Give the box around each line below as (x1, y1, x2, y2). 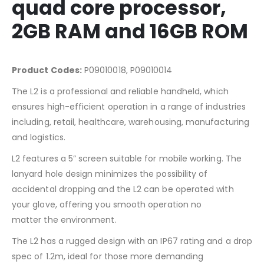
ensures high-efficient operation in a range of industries (12, 101, 246, 113)
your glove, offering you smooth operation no (12, 199, 202, 210)
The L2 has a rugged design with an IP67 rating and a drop (12, 235, 252, 247)
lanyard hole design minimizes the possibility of (12, 168, 208, 180)
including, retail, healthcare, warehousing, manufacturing (12, 116, 249, 128)
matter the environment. (12, 214, 117, 226)
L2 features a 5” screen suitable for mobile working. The (12, 153, 242, 164)
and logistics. (12, 131, 65, 143)
